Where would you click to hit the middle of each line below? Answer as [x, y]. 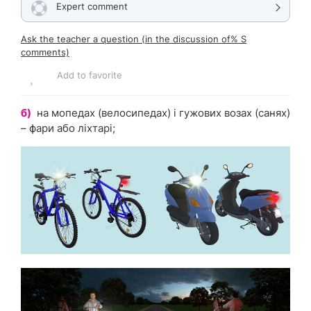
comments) [45, 52]
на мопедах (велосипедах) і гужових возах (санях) [163, 113]
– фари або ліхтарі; [68, 128]
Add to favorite [90, 75]
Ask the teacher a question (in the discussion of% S [134, 39]
